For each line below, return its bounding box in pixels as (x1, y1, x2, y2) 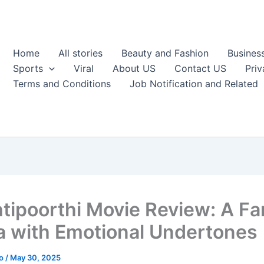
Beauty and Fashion (121, 47, 209, 59)
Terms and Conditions (13, 78, 111, 90)
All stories (58, 47, 103, 59)
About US (112, 62, 156, 74)
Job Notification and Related (130, 78, 258, 90)
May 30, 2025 (10, 253, 61, 262)
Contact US (174, 62, 226, 74)
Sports (13, 62, 43, 74)
